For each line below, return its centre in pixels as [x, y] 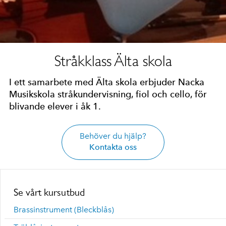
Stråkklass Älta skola [113, 61]
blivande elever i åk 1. [55, 106]
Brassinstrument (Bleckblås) [64, 210]
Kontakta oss [113, 147]
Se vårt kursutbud [49, 192]
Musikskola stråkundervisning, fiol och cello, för [108, 94]
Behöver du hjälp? [113, 136]
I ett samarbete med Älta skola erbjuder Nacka [107, 82]
